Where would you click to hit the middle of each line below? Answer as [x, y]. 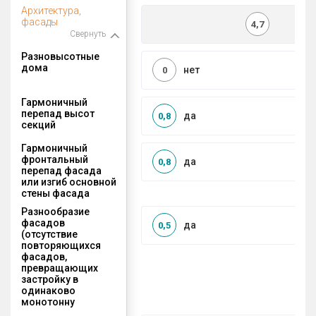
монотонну [48, 302]
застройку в [50, 279]
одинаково [48, 290]
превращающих [60, 268]
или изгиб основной [69, 182]
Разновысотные [60, 56]
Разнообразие [55, 211]
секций [38, 124]
